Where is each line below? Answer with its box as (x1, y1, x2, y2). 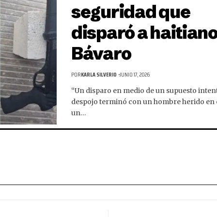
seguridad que (71, 1, 190, 23)
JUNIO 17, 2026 (120, 70, 150, 79)
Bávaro (71, 43, 131, 64)
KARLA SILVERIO (81, 70, 117, 79)
